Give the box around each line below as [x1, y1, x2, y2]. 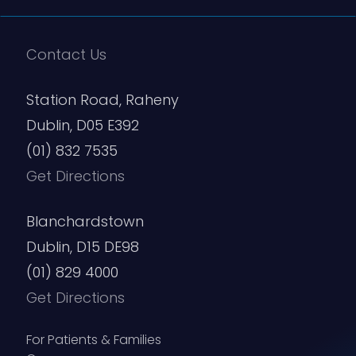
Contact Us [26, 44, 106, 65]
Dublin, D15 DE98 [26, 237, 139, 257]
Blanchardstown [26, 211, 144, 232]
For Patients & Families [26, 331, 161, 350]
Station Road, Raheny [26, 90, 179, 110]
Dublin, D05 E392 [26, 115, 139, 136]
